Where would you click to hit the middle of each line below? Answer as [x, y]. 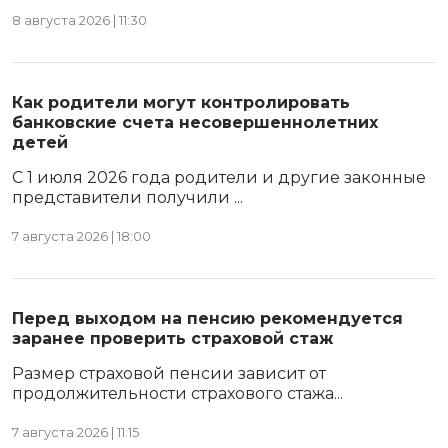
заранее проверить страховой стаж [172, 338]
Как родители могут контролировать [181, 102]
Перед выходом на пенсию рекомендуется [207, 318]
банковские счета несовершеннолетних [195, 122]
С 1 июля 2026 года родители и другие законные [219, 177]
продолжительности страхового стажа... [177, 393]
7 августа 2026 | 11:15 [75, 432]
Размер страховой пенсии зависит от [169, 373]
